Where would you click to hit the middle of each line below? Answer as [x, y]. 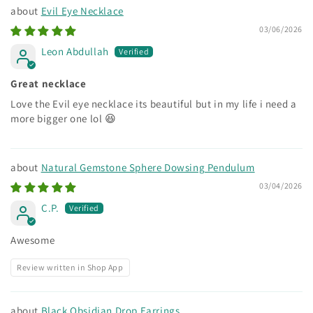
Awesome [33, 240]
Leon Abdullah [75, 51]
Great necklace [49, 83]
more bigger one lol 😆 [64, 118]
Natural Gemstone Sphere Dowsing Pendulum [148, 167]
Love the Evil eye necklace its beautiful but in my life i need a [154, 103]
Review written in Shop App [70, 267]
